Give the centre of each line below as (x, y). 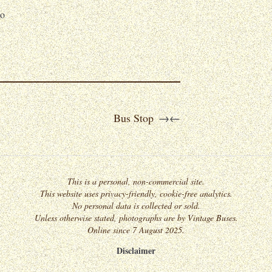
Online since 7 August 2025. (136, 230)
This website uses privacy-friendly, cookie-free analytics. (136, 194)
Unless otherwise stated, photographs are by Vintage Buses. (136, 218)
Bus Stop (134, 117)
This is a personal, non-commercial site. (136, 182)
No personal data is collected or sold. (136, 206)
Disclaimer (136, 251)
